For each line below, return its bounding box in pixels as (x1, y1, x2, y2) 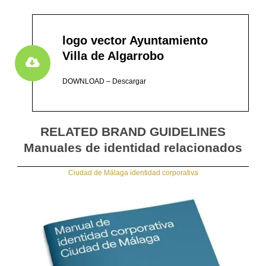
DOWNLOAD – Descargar (62, 77, 146, 85)
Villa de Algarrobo (62, 49, 164, 62)
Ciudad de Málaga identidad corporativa (68, 169, 198, 177)
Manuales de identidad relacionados (24, 141, 242, 154)
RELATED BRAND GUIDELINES (40, 125, 226, 138)
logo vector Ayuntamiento (62, 34, 208, 47)
